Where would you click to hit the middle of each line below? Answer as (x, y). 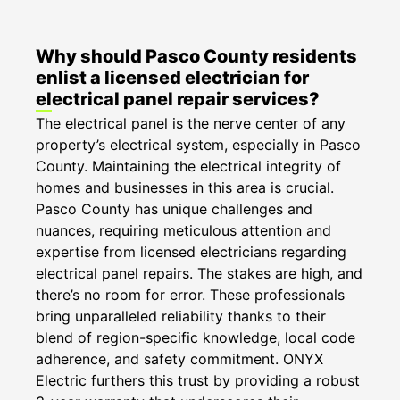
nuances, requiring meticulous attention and (183, 230)
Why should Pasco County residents (196, 56)
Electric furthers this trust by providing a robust (198, 380)
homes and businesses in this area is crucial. (185, 187)
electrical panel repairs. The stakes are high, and (199, 273)
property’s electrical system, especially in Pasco (198, 144)
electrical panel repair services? (178, 99)
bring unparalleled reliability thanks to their (181, 316)
